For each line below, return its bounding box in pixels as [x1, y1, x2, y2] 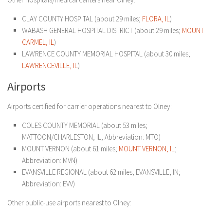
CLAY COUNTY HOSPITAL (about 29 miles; [22, 14, 142, 23]
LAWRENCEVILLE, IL [22, 61, 78, 70]
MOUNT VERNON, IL [119, 144, 175, 153]
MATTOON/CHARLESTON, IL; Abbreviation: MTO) [22, 132, 161, 142]
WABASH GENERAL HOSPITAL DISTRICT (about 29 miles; [22, 26, 182, 35]
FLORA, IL [142, 14, 170, 23]
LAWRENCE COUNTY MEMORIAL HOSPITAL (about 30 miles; [22, 49, 190, 58]
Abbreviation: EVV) [22, 179, 75, 188]
